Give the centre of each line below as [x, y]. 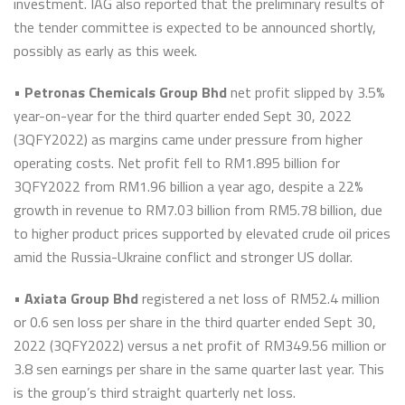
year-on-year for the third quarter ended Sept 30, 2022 [183, 116]
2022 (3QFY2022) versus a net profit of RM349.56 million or [200, 345]
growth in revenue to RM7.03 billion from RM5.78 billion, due [198, 210]
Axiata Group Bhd [81, 298]
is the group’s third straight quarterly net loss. [155, 392]
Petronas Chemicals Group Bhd [126, 92]
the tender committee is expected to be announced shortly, [195, 27]
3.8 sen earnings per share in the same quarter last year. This [199, 369]
